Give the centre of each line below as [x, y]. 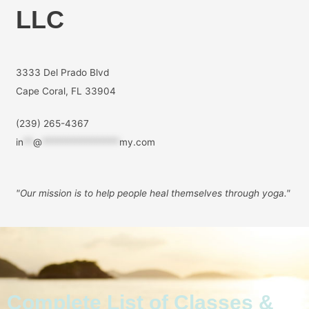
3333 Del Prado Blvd [62, 73]
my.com [137, 142]
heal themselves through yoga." [220, 193]
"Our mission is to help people [81, 193]
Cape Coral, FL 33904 [66, 91]
